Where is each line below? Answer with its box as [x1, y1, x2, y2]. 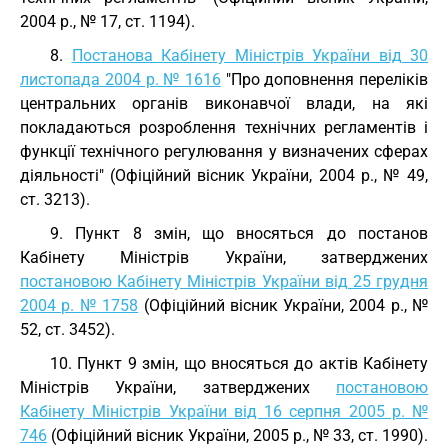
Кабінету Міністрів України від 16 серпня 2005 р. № [20, 402, 428, 421]
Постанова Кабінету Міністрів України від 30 [71, 46, 428, 65]
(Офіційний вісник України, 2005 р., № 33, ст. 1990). [47, 426, 428, 445]
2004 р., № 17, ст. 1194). [20, 12, 195, 31]
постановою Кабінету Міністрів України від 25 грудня [20, 272, 428, 291]
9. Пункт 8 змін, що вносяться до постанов [50, 224, 428, 243]
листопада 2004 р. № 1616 [20, 70, 221, 89]
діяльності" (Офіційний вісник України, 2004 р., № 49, [20, 166, 428, 185]
